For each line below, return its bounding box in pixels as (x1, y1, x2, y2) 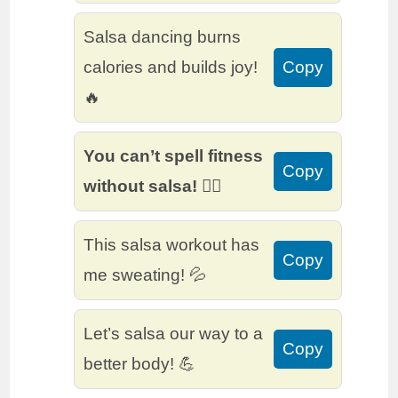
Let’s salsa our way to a (84, 324, 264, 344)
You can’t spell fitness (84, 147, 264, 166)
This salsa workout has (84, 235, 260, 255)
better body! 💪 (84, 354, 196, 374)
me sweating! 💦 (84, 266, 207, 285)
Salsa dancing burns (84, 28, 242, 47)
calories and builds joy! (84, 58, 259, 77)
